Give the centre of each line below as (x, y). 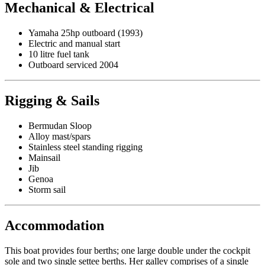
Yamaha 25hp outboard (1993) (85, 33)
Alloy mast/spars (59, 137)
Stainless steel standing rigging (85, 147)
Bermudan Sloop (60, 126)
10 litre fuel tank (59, 54)
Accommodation (54, 225)
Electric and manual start (74, 44)
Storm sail (47, 190)
